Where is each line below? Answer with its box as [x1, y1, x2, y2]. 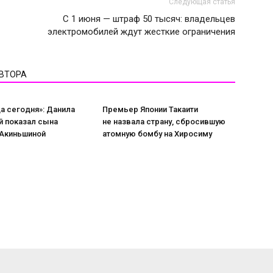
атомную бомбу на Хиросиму [102, 129, 212, 138]
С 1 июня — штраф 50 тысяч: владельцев [63, 13, 235, 24]
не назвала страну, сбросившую [102, 117, 225, 126]
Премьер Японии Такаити [102, 105, 198, 114]
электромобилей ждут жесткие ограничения [48, 26, 235, 37]
